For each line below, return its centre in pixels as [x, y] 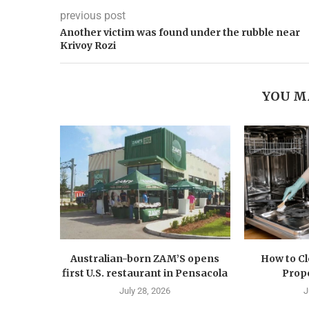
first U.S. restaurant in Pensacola [145, 273]
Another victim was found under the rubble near [180, 33]
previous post [93, 16]
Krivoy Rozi [88, 46]
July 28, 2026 [145, 290]
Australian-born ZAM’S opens [145, 258]
